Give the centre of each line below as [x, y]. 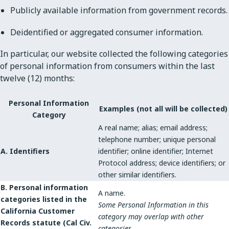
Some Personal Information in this [153, 204]
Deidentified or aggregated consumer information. [107, 32]
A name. [112, 193]
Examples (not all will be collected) [163, 108]
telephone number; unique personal [157, 139]
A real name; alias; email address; [153, 127]
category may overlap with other [151, 216]
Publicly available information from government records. [119, 10]
